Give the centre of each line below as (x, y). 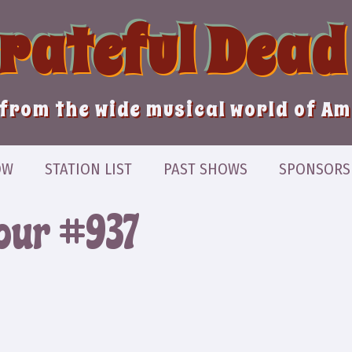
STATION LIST (88, 169)
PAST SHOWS (205, 169)
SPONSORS (314, 169)
